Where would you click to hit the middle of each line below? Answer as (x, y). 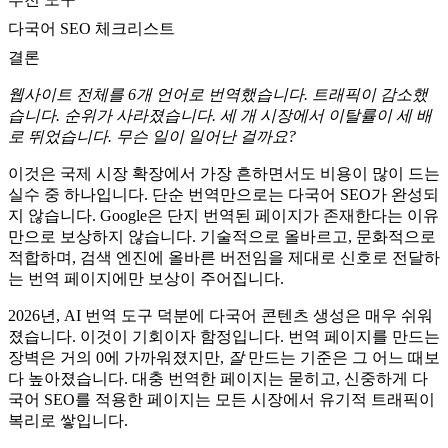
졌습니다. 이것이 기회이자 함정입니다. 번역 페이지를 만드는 (224, 337)
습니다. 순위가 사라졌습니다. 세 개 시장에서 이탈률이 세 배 (220, 116)
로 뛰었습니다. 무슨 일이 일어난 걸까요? (152, 137)
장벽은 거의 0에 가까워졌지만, (118, 358)
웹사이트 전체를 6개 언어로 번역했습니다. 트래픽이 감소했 (218, 95)
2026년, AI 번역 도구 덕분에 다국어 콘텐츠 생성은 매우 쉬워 (220, 316)
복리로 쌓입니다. (68, 421)
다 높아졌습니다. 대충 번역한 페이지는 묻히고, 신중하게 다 (218, 379)
